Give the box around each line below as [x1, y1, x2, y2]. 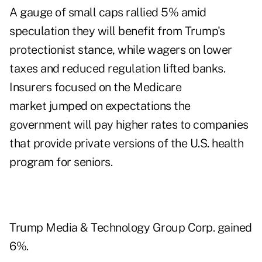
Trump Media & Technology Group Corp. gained [9, 220, 252, 235]
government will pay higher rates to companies [9, 118, 249, 132]
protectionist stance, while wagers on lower [9, 43, 232, 57]
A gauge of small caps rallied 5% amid [9, 5, 206, 20]
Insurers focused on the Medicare [9, 80, 181, 95]
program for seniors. [9, 155, 112, 170]
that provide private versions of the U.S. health [9, 136, 243, 151]
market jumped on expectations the [9, 99, 191, 113]
